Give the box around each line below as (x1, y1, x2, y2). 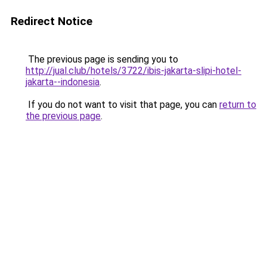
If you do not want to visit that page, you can (26, 99, 219, 110)
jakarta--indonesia (26, 76, 100, 88)
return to (219, 99, 256, 110)
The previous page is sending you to (26, 54, 178, 65)
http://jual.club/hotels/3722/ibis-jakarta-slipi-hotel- (26, 65, 241, 76)
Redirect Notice (11, 14, 92, 28)
